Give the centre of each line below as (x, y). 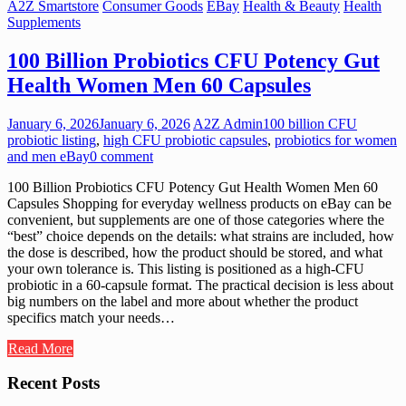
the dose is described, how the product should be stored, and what (195, 252)
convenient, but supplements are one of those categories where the (196, 219)
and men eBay (48, 156)
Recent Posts (53, 383)
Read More (40, 348)
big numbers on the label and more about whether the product (183, 301)
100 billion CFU (310, 123)
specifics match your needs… (91, 317)
